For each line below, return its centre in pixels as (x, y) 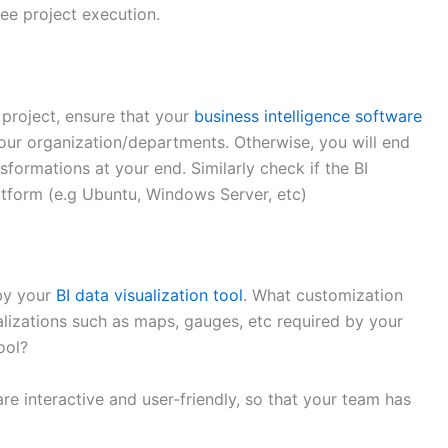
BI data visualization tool (149, 295)
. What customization (323, 295)
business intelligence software (308, 115)
